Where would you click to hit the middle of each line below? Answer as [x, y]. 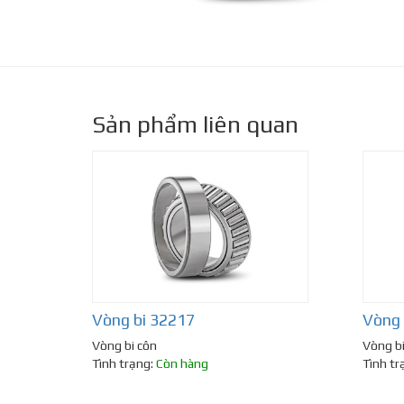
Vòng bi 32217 [143, 320]
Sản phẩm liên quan [195, 124]
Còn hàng [182, 364]
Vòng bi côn [124, 346]
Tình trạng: [124, 364]
